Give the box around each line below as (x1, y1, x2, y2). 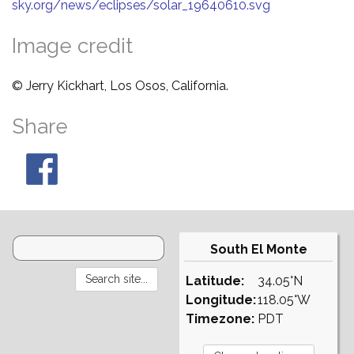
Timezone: (186, 311, 254, 326)
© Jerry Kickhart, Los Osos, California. (12, 77, 228, 93)
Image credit (12, 33, 133, 58)
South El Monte (209, 241, 307, 257)
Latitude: (186, 273, 244, 288)
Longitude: (186, 292, 256, 307)
